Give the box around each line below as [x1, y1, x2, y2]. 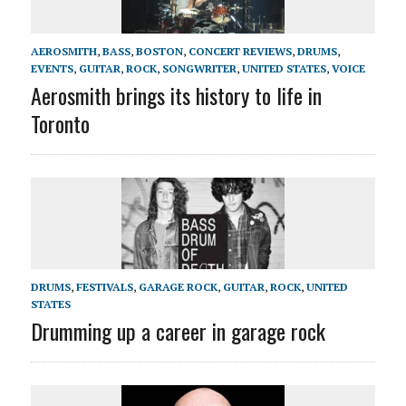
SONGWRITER [161, 62, 237, 76]
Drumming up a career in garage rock [30, 314, 325, 348]
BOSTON [135, 44, 183, 59]
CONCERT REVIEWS [188, 44, 292, 59]
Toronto [30, 107, 90, 140]
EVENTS [30, 62, 73, 76]
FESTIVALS [75, 280, 133, 295]
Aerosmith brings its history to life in [30, 79, 322, 112]
